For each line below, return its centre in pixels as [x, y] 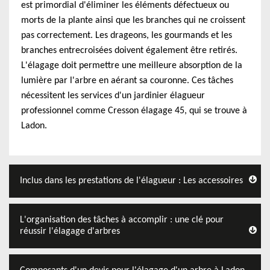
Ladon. [34, 126]
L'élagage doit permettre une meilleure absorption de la [132, 66]
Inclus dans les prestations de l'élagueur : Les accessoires [131, 181]
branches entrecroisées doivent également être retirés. [129, 51]
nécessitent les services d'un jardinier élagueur [113, 96]
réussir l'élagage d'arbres [70, 231]
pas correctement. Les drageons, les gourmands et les [127, 36]
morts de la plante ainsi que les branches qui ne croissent [133, 20]
